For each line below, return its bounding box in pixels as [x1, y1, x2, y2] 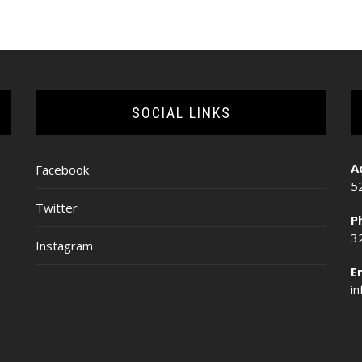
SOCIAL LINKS [131, 103, 231, 121]
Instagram [36, 237, 93, 254]
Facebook [36, 161, 89, 178]
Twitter [36, 199, 78, 216]
